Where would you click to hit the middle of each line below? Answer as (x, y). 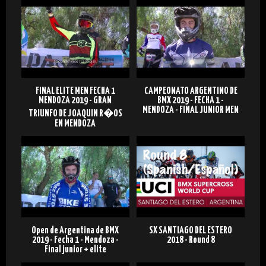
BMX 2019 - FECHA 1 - (191, 100)
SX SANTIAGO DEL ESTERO (191, 231)
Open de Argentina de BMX (75, 231)
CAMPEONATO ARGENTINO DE (191, 91)
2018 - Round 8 (191, 240)
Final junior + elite (75, 250)
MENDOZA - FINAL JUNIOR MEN (191, 110)
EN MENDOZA (75, 123)
